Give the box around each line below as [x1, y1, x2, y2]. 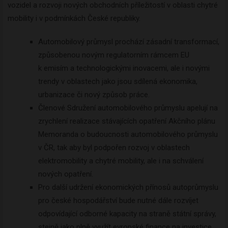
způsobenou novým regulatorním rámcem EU [38, 50, 189, 60]
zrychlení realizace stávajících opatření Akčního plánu [38, 117, 215, 126]
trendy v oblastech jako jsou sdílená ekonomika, [38, 77, 197, 87]
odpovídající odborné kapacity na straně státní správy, [38, 209, 216, 219]
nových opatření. [38, 169, 93, 179]
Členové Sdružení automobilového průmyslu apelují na [38, 103, 218, 113]
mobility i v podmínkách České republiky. [8, 14, 140, 23]
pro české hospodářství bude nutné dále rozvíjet [38, 196, 198, 206]
